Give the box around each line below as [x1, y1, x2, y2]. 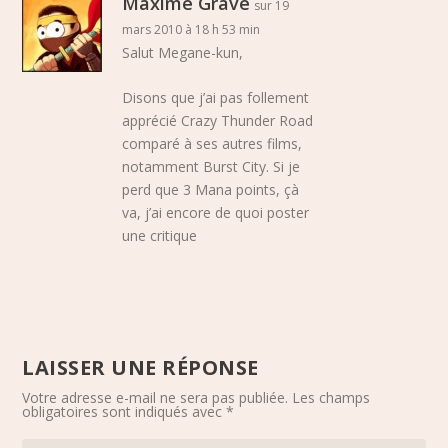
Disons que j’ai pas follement [122, 87, 310, 107]
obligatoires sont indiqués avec [22, 401, 227, 421]
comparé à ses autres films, [122, 133, 303, 153]
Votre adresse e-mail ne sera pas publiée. [22, 387, 289, 407]
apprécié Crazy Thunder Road [122, 110, 314, 130]
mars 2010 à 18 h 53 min [122, 20, 261, 38]
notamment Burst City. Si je [122, 156, 301, 176]
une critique [122, 225, 198, 245]
